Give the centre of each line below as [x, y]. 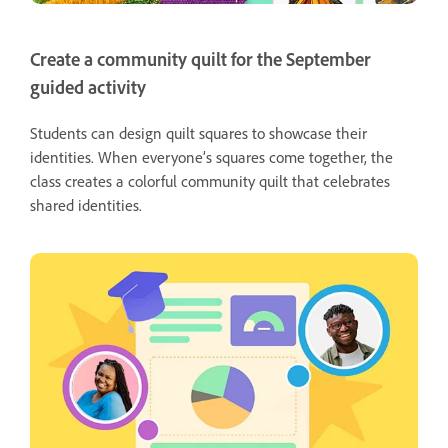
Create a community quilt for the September [200, 59]
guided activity [88, 87]
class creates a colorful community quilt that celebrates [210, 180]
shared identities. [86, 204]
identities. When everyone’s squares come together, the [211, 156]
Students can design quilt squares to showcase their [198, 132]
